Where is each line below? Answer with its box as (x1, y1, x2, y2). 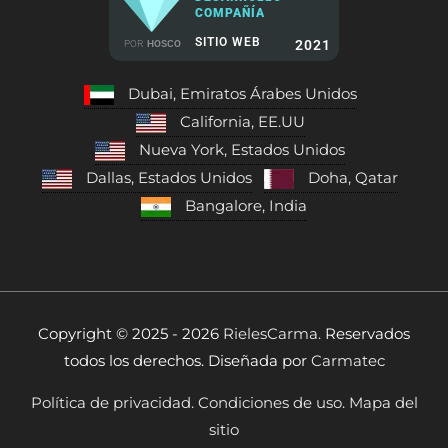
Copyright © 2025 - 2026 (38, 325, 223, 344)
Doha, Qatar (308, 169, 398, 188)
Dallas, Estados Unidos (86, 169, 252, 188)
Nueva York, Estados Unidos (139, 141, 345, 160)
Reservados (321, 325, 410, 344)
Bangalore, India (185, 197, 307, 216)
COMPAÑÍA (195, 6, 265, 21)
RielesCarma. (223, 325, 321, 344)
